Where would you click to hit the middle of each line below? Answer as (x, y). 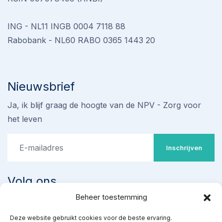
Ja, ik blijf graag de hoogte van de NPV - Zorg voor (104, 105)
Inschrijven (184, 147)
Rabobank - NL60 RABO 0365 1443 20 (81, 40)
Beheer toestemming (111, 197)
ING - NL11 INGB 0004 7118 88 (66, 26)
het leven (25, 119)
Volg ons (32, 181)
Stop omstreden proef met (119, 210)
